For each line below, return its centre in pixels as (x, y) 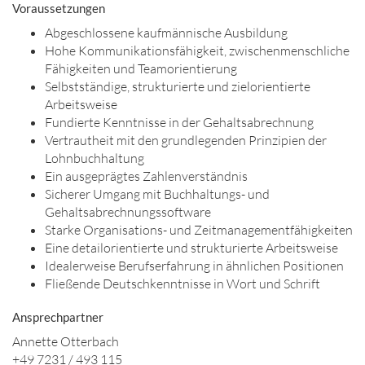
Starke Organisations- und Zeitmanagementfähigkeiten (199, 230)
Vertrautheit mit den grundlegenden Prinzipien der (186, 140)
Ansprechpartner (58, 317)
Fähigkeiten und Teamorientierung (141, 68)
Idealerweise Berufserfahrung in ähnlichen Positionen (194, 266)
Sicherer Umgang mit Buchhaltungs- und (157, 194)
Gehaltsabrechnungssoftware (128, 212)
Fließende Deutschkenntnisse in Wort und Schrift (182, 284)
